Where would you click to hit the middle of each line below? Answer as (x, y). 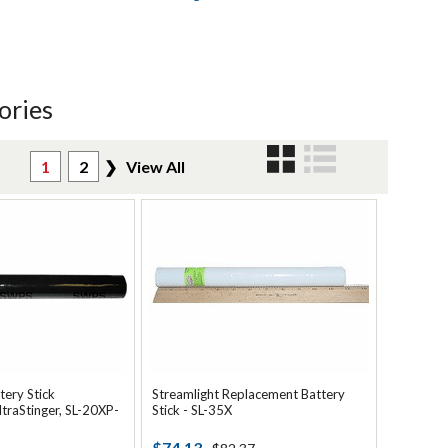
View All (155, 166)
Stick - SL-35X (192, 410)
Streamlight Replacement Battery (248, 394)
